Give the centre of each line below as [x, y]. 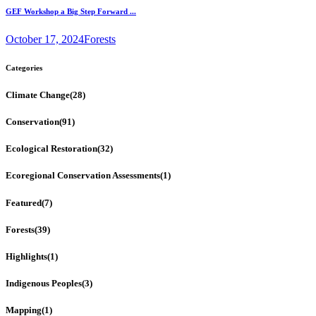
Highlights [26, 256]
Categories [24, 67]
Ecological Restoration [51, 149]
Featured [24, 202]
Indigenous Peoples [44, 284]
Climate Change [38, 95]
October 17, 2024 [45, 39]
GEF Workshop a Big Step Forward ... [71, 11]
